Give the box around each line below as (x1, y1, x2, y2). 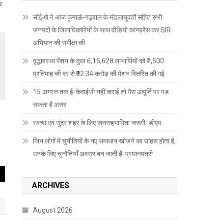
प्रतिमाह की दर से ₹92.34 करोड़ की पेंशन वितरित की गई (33, 69, 165, 78)
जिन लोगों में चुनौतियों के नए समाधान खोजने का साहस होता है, (33, 137, 176, 145)
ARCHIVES (32, 180, 70, 190)
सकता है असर (33, 100, 67, 109)
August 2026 (33, 206, 73, 214)
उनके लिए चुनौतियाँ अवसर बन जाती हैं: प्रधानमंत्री (33, 149, 153, 158)
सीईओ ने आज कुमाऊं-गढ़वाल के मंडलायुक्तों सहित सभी (33, 13, 163, 21)
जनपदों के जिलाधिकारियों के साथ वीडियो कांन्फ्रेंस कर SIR (33, 26, 171, 34)
